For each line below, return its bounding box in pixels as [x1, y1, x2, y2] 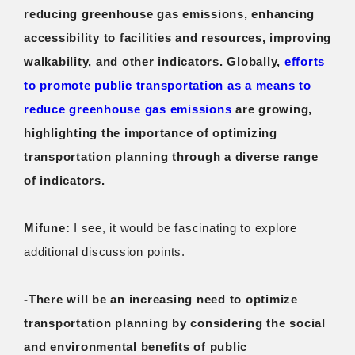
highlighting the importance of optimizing [24, 125, 277, 139]
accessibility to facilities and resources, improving [24, 30, 331, 44]
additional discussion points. [24, 244, 185, 258]
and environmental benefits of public [24, 339, 247, 353]
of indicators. [24, 173, 105, 187]
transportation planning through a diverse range [24, 149, 319, 163]
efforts [284, 54, 325, 68]
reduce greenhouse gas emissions [24, 101, 232, 116]
